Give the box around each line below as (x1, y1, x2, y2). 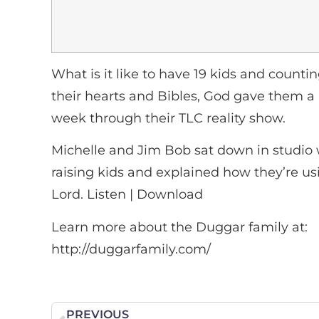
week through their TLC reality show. (51, 110, 286, 126)
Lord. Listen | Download (51, 187, 203, 203)
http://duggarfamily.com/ (51, 241, 211, 257)
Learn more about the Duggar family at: (51, 219, 308, 235)
